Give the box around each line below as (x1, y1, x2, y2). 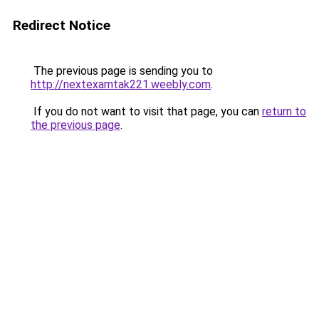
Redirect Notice (13, 17, 110, 33)
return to (262, 105, 306, 118)
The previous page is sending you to (31, 64, 213, 78)
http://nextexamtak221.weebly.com (31, 78, 211, 91)
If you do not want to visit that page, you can (31, 105, 262, 118)
